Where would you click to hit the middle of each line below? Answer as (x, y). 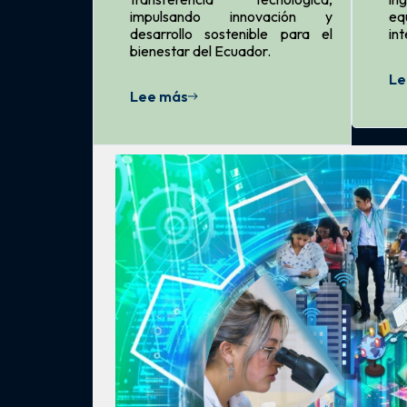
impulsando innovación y (231, 16)
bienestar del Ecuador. (200, 50)
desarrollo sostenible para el (231, 33)
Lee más (159, 96)
